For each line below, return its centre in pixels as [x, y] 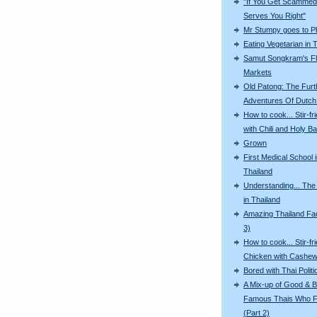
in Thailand [262, 199]
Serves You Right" [275, 15]
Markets [258, 72]
